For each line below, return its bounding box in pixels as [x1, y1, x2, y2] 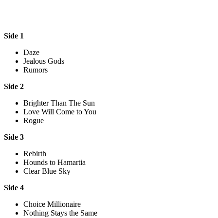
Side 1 [4, 31, 24, 40]
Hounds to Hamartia [23, 158, 86, 166]
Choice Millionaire [23, 200, 81, 208]
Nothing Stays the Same [23, 208, 97, 217]
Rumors [23, 65, 48, 74]
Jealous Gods [23, 56, 64, 65]
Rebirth [23, 149, 46, 158]
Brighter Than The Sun [23, 98, 95, 107]
